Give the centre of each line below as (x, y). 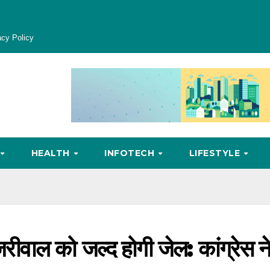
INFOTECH (131, 153)
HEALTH (52, 153)
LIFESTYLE (216, 153)
